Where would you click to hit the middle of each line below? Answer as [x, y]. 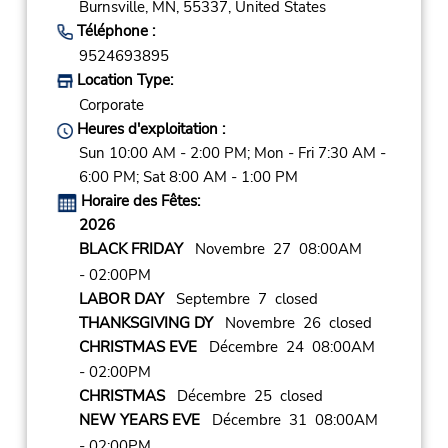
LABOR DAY [121, 298]
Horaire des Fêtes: [140, 201]
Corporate [111, 105]
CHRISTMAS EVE [137, 346]
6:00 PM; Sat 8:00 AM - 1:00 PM [188, 177]
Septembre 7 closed [240, 298]
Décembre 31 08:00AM [288, 420]
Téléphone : [113, 30]
